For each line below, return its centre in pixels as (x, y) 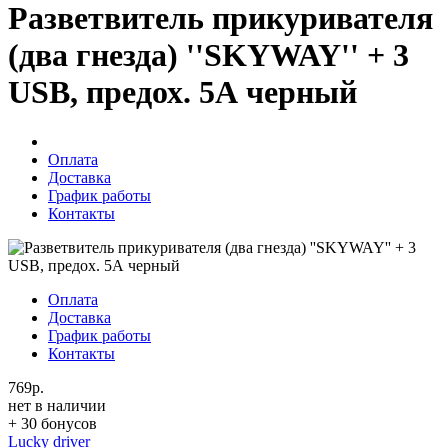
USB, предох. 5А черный (182, 92)
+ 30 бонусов (52, 423)
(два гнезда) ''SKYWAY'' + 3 (208, 55)
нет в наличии (57, 405)
